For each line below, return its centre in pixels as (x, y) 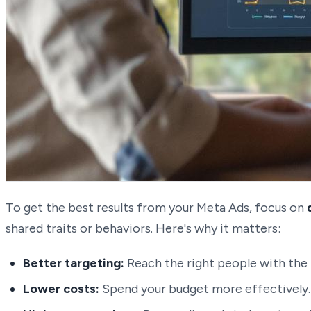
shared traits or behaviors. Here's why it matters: (143, 228)
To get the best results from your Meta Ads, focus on (156, 207)
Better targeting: (74, 263)
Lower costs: (61, 288)
